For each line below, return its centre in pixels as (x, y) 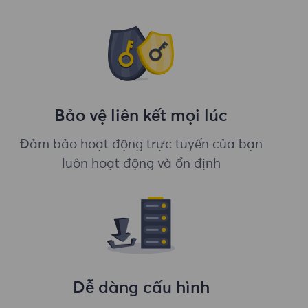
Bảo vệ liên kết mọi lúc (141, 116)
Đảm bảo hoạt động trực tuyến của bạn (141, 145)
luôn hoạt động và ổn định (141, 164)
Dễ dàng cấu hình (141, 288)
